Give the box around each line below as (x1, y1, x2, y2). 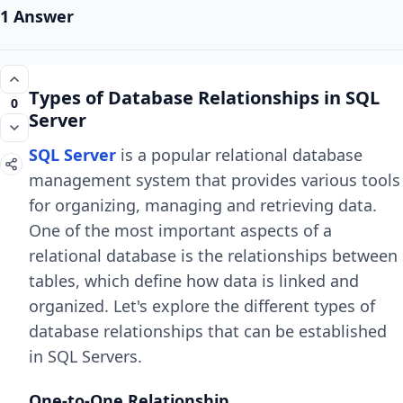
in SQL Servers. (29, 345, 142, 367)
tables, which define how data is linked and (29, 270, 359, 291)
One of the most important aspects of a (29, 219, 332, 241)
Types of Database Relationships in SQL (29, 85, 380, 110)
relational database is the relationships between (29, 245, 398, 266)
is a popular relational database (116, 144, 363, 166)
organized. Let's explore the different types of (29, 295, 375, 317)
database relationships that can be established (29, 320, 387, 342)
